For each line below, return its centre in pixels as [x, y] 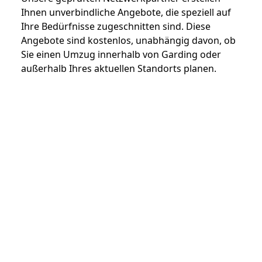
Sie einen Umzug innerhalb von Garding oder [121, 55]
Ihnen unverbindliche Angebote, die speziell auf [126, 13]
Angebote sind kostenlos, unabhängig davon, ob [128, 41]
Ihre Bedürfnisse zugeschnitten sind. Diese [116, 27]
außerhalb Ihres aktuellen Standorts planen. [119, 69]
